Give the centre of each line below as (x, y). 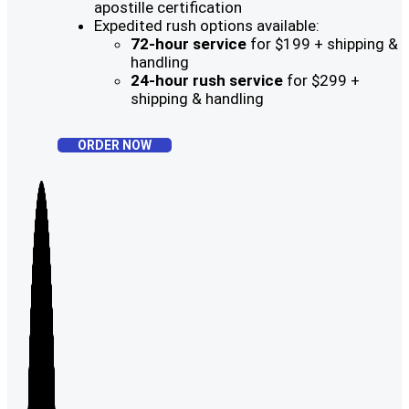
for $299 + (321, 80)
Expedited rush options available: (207, 26)
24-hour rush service (207, 80)
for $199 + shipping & (322, 44)
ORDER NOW (115, 145)
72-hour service (189, 44)
